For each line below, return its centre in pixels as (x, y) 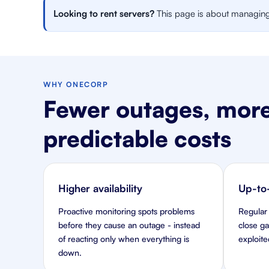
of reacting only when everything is (124, 239)
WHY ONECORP (76, 84)
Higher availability (100, 188)
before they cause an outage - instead (129, 225)
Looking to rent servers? (105, 14)
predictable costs (137, 138)
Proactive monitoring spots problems (126, 211)
